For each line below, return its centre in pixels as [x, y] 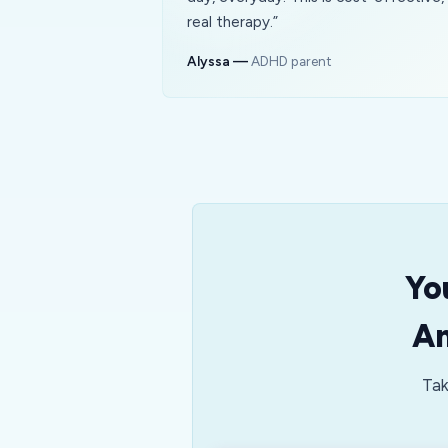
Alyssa [208, 61]
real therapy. [230, 22]
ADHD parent [291, 61]
